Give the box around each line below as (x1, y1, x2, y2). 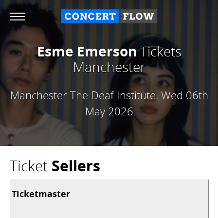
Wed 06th (158, 88, 208, 102)
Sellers (52, 156, 100, 176)
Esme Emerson (36, 42, 137, 60)
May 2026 (85, 104, 133, 118)
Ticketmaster (12, 188, 70, 200)
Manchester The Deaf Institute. (10, 88, 158, 102)
